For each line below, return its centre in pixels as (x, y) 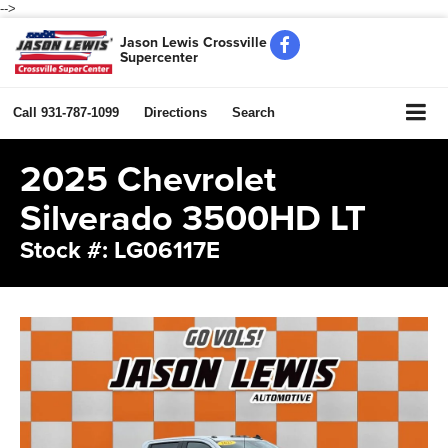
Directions (175, 112)
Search (253, 112)
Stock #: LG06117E (120, 249)
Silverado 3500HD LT (193, 216)
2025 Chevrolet (148, 177)
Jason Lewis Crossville (193, 41)
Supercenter (158, 56)
